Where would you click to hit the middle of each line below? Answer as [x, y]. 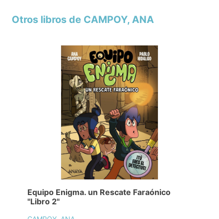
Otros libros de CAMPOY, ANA [83, 20]
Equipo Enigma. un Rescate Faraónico [99, 192]
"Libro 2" [44, 201]
